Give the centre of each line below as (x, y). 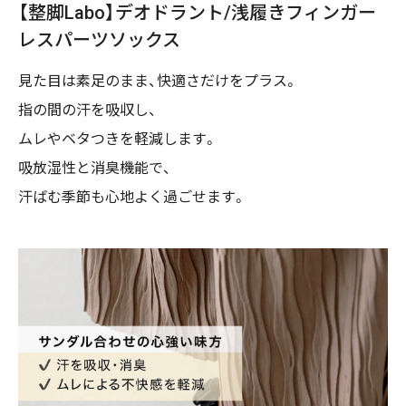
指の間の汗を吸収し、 (87, 111)
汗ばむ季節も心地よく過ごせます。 (132, 198)
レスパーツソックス (99, 40)
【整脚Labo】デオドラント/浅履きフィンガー (197, 13)
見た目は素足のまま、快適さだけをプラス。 (158, 82)
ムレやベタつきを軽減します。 (118, 140)
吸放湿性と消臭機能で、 (95, 169)
